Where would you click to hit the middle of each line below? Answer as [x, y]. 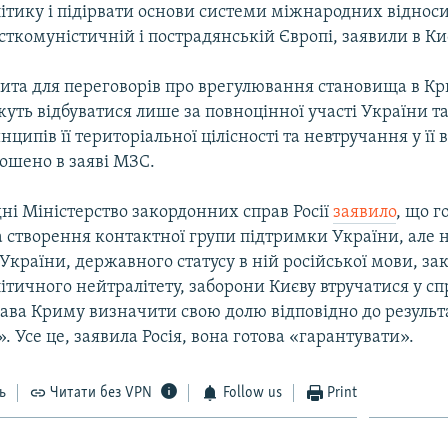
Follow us [252, 392]
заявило [365, 212]
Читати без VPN [101, 392]
